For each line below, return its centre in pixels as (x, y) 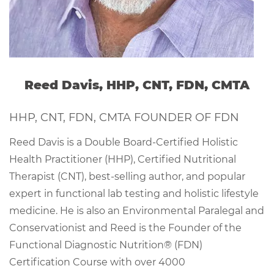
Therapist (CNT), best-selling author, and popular (127, 176)
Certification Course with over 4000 (97, 262)
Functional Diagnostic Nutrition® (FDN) (106, 245)
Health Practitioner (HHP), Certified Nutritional (123, 159)
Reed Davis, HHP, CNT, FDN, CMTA (137, 85)
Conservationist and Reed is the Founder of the (125, 228)
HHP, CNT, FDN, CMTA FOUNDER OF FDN (124, 117)
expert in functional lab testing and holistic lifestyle (134, 194)
